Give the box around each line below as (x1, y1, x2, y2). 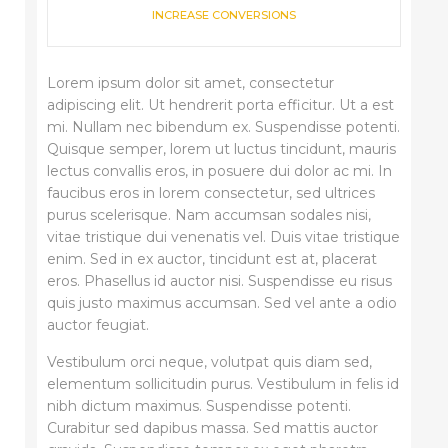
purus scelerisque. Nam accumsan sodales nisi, (46, 205, 371, 224)
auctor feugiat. (46, 315, 149, 334)
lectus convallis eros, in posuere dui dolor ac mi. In (46, 161, 392, 180)
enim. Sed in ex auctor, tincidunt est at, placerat (46, 249, 377, 268)
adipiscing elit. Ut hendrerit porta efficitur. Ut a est (46, 95, 394, 114)
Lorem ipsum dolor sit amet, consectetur (46, 73, 334, 92)
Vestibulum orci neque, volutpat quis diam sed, (46, 352, 372, 371)
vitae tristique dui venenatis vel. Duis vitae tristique (46, 227, 400, 246)
